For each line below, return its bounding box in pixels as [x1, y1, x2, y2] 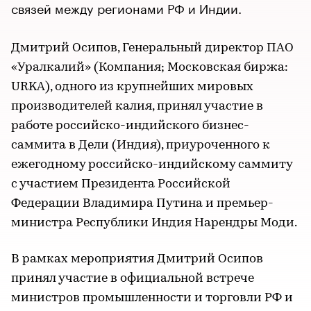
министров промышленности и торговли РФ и [11, 292, 293, 305]
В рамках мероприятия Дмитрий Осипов [11, 253, 263, 266]
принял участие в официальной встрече [11, 272, 254, 285]
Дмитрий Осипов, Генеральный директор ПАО [11, 42, 294, 55]
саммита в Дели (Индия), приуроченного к [11, 139, 270, 152]
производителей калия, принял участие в [11, 100, 263, 113]
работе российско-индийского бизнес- [11, 119, 249, 133]
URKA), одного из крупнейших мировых [11, 81, 253, 94]
